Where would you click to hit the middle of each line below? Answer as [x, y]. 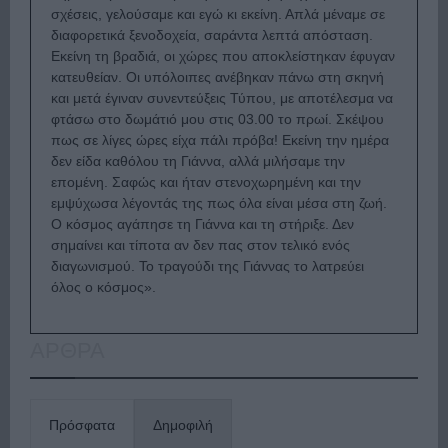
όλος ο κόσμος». [103, 287]
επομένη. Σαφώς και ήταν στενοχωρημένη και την [206, 182]
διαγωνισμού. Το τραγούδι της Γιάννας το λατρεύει [207, 266]
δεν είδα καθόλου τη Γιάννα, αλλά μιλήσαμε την [198, 161]
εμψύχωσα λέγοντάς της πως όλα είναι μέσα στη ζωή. [219, 203]
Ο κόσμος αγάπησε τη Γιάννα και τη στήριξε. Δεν [202, 224]
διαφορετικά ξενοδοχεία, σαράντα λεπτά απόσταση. [212, 35]
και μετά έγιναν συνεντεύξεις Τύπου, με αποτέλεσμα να [222, 98]
